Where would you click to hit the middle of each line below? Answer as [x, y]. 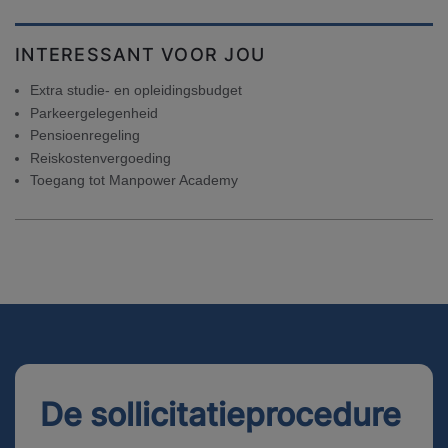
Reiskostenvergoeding [100, 157]
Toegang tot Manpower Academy [134, 180]
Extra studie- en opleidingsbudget [136, 90]
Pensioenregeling [85, 135]
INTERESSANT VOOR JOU [140, 54]
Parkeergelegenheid [94, 112]
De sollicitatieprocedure [220, 414]
